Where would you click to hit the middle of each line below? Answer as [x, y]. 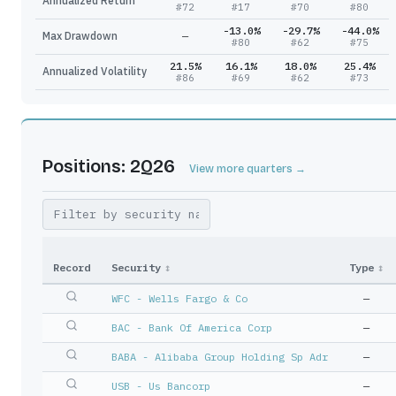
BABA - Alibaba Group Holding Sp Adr [220, 357]
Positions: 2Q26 [109, 166]
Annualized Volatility [95, 71]
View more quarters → [247, 169]
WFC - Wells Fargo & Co [179, 298]
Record [72, 267]
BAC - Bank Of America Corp [192, 327]
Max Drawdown [80, 36]
